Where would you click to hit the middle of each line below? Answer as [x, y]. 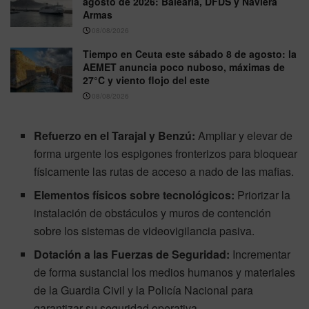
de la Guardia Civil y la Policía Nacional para [144, 290]
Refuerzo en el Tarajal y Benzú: [115, 136]
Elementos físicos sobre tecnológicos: [134, 195]
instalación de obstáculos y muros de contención [153, 213]
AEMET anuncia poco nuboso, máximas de [184, 67]
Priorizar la [263, 195]
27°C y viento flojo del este [146, 80]
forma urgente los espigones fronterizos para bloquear [166, 154]
